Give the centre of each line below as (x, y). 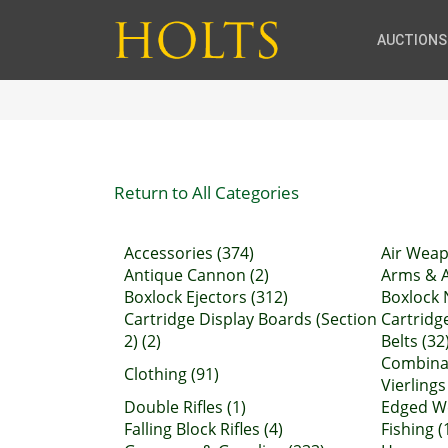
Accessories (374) (189, 253)
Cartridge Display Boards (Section (250, 319)
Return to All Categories (206, 192)
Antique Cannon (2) (196, 275)
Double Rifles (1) (185, 407)
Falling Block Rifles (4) (203, 429)
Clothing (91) (171, 374)
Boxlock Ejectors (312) (206, 297)
